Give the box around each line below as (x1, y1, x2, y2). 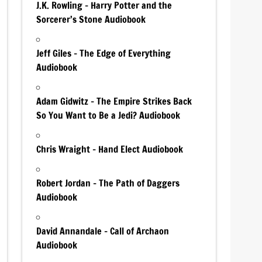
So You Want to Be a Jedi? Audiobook (36, 108, 181, 122)
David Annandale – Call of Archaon (36, 224, 170, 237)
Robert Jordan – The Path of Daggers (36, 176, 180, 189)
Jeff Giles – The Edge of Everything (36, 46, 171, 60)
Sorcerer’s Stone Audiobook (36, 12, 146, 26)
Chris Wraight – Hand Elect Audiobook (36, 142, 184, 156)
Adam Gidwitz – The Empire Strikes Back (36, 94, 192, 108)
